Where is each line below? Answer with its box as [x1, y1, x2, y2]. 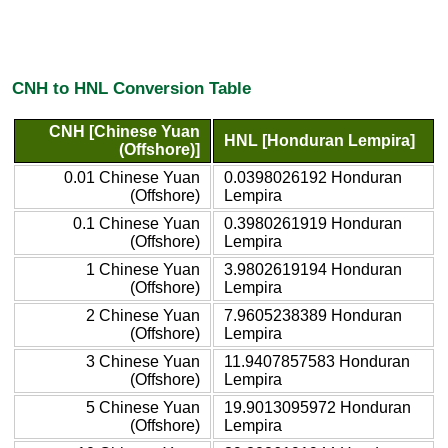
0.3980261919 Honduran [224, 214, 402, 232]
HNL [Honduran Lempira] [224, 131, 415, 149]
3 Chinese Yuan [86, 352, 200, 370]
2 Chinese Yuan [86, 306, 200, 324]
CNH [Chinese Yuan [49, 122, 200, 140]
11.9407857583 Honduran [224, 352, 410, 370]
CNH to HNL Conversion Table [12, 78, 251, 99]
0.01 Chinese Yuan [64, 168, 200, 186]
